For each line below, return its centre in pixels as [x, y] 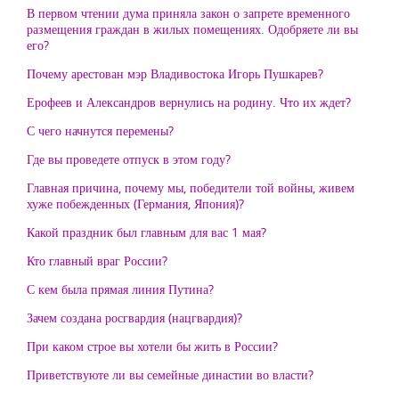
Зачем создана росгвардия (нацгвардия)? [134, 318]
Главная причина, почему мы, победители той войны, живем [191, 187]
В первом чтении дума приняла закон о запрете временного [188, 13]
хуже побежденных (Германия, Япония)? [135, 204]
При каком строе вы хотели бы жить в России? [152, 346]
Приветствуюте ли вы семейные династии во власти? [170, 375]
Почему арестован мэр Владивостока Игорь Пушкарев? [175, 73]
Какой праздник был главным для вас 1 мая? [147, 232]
